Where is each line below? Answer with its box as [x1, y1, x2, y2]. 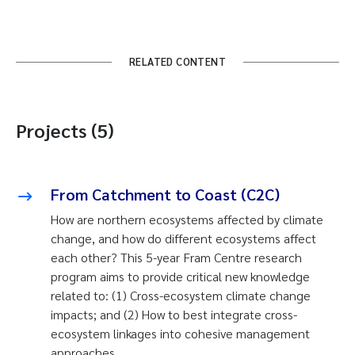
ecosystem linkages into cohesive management [51, 325, 310, 342]
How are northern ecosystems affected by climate [51, 211, 323, 228]
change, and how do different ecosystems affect [51, 230, 316, 247]
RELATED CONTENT [129, 55, 226, 69]
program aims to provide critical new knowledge [51, 268, 310, 285]
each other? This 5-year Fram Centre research [51, 249, 302, 266]
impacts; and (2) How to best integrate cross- [51, 306, 297, 323]
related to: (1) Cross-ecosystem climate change [51, 287, 311, 304]
